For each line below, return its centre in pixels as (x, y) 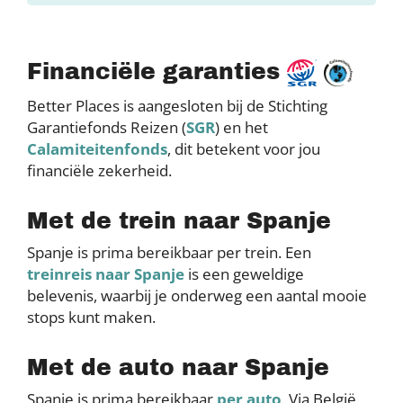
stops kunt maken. (91, 318)
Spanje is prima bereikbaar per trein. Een (169, 253)
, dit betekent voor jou (244, 149)
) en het (242, 128)
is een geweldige (244, 274)
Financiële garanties (157, 71)
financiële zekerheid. (99, 171)
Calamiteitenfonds (97, 149)
